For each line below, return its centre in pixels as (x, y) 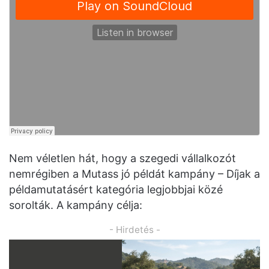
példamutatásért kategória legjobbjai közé (116, 189)
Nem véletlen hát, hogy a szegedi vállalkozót (122, 158)
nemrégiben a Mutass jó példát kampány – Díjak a (134, 174)
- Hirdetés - (134, 229)
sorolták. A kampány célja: (76, 205)
